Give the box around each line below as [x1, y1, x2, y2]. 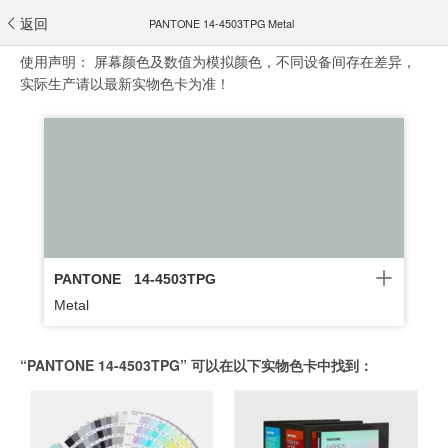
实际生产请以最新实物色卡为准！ [20, 73, 230, 93]
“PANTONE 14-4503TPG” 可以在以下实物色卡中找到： [20, 355, 373, 375]
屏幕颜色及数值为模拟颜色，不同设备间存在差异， [94, 51, 416, 71]
